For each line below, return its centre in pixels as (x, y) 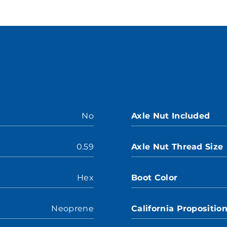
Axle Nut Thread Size (177, 147)
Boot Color (155, 178)
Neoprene (72, 209)
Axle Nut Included (171, 116)
